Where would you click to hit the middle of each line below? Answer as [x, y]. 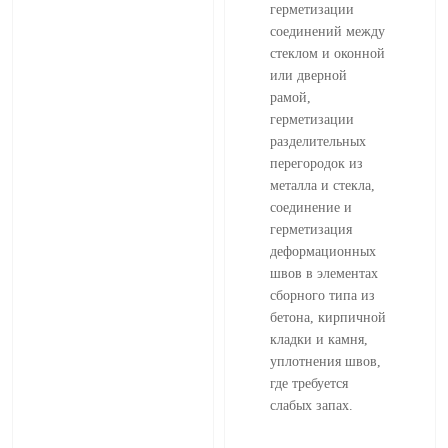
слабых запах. [311, 405]
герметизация [311, 229]
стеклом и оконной [327, 53]
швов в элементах [324, 273]
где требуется [309, 383]
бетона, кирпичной [328, 317]
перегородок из [316, 163]
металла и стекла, [322, 185]
